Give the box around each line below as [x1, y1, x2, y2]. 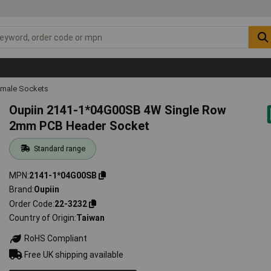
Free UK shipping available [22, 249, 124, 260]
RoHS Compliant [22, 233, 88, 244]
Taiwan [76, 213, 105, 223]
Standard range [33, 143, 85, 153]
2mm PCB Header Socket [9, 118, 150, 133]
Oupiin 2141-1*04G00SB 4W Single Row [9, 102, 227, 117]
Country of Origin [9, 213, 75, 223]
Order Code [9, 198, 53, 209]
